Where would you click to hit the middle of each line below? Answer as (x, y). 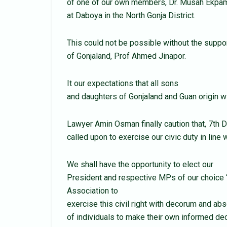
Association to (92, 191)
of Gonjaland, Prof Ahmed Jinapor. (126, 56)
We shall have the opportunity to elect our (140, 165)
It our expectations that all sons (123, 84)
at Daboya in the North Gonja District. (131, 16)
